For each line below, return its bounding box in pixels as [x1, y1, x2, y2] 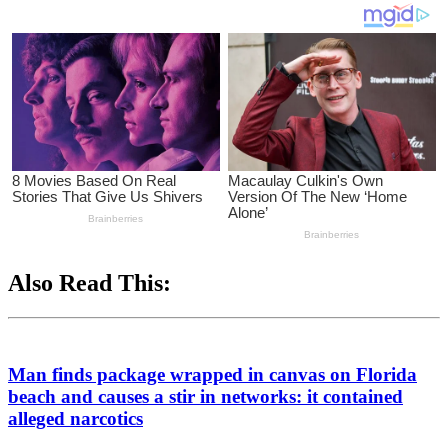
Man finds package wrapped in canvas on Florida [8, 363, 417, 385]
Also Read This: [8, 270, 171, 297]
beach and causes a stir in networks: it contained [8, 385, 403, 407]
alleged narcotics [8, 407, 143, 429]
